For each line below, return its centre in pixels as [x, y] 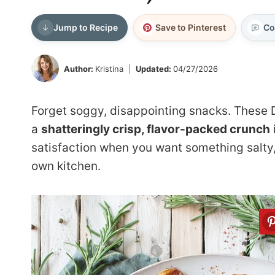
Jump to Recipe [86, 27]
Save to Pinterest [191, 27]
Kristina [110, 68]
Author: [79, 68]
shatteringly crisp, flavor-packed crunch [156, 129]
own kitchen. [66, 166]
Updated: [154, 68]
